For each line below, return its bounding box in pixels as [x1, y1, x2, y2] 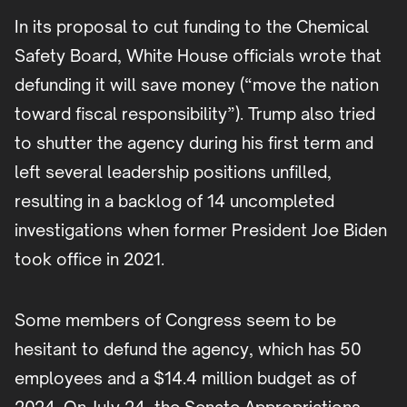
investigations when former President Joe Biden [15, 220, 387, 241]
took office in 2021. [15, 249, 164, 270]
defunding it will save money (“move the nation [15, 74, 379, 95]
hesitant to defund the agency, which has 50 [15, 339, 362, 360]
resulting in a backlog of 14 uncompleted [15, 191, 334, 212]
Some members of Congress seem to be [15, 310, 336, 331]
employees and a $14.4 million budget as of [15, 368, 356, 389]
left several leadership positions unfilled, [15, 162, 332, 183]
